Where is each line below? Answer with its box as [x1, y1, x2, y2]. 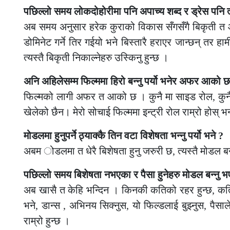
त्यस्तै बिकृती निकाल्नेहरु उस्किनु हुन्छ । [24, 51, 168, 63]
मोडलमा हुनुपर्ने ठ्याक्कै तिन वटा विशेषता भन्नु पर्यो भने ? [24, 129, 223, 141]
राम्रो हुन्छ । [24, 215, 70, 226]
